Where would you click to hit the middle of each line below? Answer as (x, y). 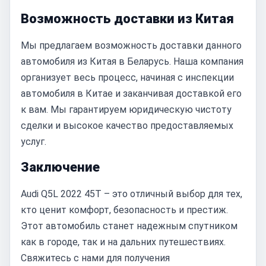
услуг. (34, 142)
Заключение (60, 167)
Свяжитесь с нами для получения (95, 258)
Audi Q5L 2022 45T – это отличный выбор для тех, (132, 194)
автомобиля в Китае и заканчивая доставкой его (131, 94)
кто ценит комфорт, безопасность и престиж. (124, 210)
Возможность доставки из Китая (127, 19)
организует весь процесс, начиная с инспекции (127, 77)
